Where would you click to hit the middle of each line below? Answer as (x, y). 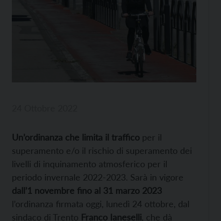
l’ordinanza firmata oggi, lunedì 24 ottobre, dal (101, 204)
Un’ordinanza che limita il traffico (76, 137)
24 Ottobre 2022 (45, 108)
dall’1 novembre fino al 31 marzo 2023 (87, 191)
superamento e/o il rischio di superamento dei (102, 151)
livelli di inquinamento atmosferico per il (90, 164)
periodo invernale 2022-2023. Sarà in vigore (98, 177)
